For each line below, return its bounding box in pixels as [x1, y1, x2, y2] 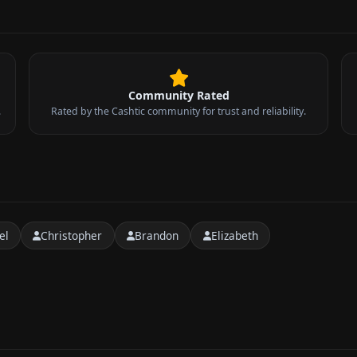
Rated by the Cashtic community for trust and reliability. [51, 104, 306, 118]
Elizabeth [210, 227, 258, 243]
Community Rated [127, 87, 229, 103]
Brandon [135, 227, 179, 243]
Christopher [41, 227, 103, 243]
